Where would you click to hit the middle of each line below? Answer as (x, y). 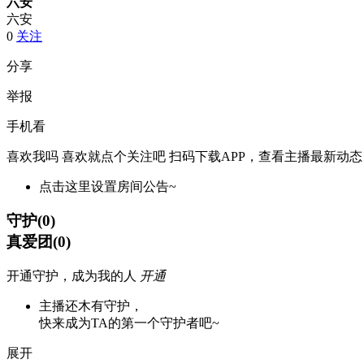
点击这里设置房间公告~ (108, 186)
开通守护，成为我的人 (71, 276)
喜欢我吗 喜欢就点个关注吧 (86, 156)
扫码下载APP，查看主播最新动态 (266, 156)
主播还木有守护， (91, 306)
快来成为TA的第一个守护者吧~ (129, 323)
